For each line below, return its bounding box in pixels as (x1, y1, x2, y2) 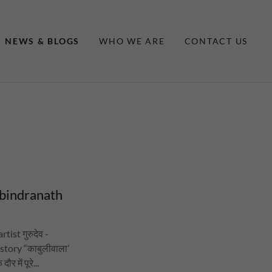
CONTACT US (184, 35, 248, 46)
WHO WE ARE (99, 35, 165, 46)
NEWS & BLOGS (5, 35, 80, 46)
